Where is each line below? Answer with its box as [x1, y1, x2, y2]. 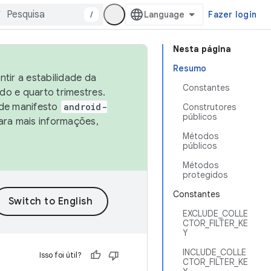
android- [63, 101, 107, 113]
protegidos [183, 169, 227, 180]
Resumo [173, 63, 206, 74]
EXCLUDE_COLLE [183, 208, 248, 219]
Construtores [183, 102, 236, 113]
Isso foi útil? [39, 250, 82, 260]
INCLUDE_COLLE [183, 247, 246, 258]
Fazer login [208, 9, 256, 20]
